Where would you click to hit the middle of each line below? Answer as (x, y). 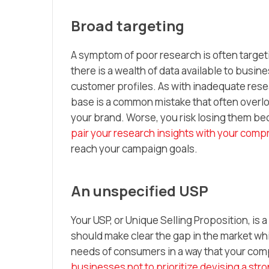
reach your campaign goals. (134, 148)
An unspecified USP (140, 190)
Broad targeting (128, 25)
